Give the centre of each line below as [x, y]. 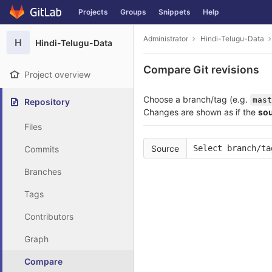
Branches [43, 172]
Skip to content [39, 18]
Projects [93, 12]
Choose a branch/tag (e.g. [197, 99]
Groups [133, 12]
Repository [47, 102]
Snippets [175, 12]
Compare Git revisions [201, 70]
